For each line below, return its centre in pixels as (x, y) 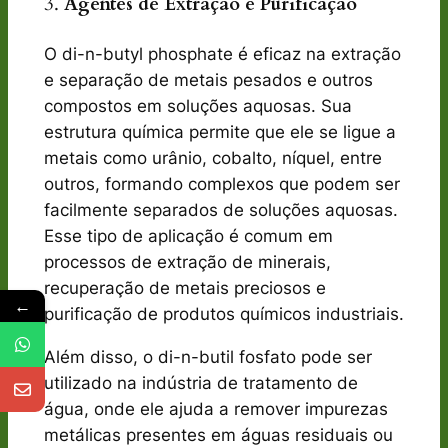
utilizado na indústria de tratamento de (200, 382)
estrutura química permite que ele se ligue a (219, 131)
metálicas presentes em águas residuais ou (218, 434)
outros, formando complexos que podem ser (221, 183)
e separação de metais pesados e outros (208, 79)
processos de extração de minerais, (187, 261)
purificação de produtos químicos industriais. (223, 313)
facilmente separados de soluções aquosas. (220, 209)
